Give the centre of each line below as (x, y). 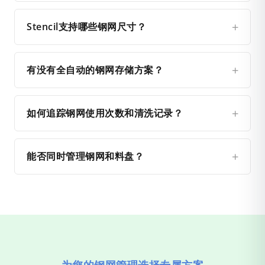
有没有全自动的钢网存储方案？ (95, 70)
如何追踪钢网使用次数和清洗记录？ (105, 113)
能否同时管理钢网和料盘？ (85, 156)
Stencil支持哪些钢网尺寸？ (86, 27)
